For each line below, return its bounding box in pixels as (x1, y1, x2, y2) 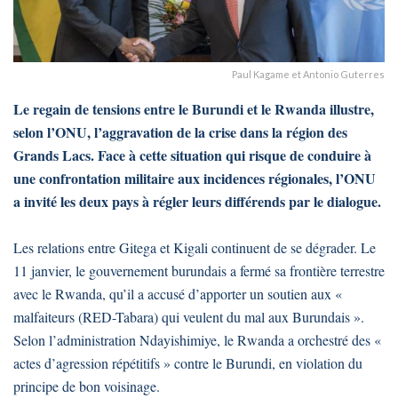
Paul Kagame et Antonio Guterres (232, 68, 385, 80)
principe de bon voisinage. (13, 376, 160, 395)
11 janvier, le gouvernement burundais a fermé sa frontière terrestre (13, 260, 385, 280)
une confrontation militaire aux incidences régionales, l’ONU (13, 167, 376, 188)
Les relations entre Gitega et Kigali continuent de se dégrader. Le (13, 237, 376, 257)
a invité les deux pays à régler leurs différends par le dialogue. (13, 190, 381, 211)
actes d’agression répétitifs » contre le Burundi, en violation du (13, 353, 362, 372)
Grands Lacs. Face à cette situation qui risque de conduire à (13, 144, 371, 165)
